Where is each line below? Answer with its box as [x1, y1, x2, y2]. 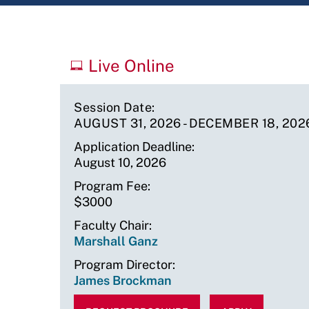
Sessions [60, 70, 117, 86]
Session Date [74, 100, 152, 114]
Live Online [88, 56, 175, 75]
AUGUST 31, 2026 [74, 116, 181, 130]
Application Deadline [74, 139, 192, 154]
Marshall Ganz [74, 234, 158, 248]
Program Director [74, 257, 172, 272]
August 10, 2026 [74, 155, 166, 170]
